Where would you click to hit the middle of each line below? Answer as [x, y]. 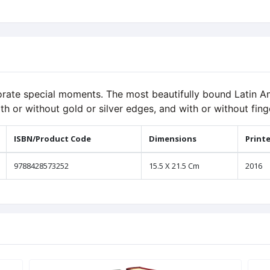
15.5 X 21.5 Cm [174, 166]
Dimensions [173, 139]
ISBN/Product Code [52, 139]
